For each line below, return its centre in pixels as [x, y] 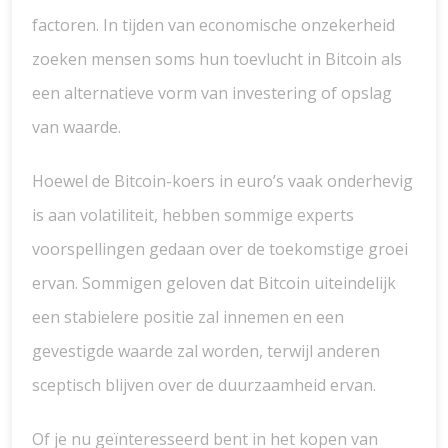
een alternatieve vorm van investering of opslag [212, 93]
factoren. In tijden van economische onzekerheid [213, 25]
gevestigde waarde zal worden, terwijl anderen [206, 351]
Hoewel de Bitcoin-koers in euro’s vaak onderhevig [222, 181]
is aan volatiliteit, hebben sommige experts [193, 215]
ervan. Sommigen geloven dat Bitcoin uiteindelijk [214, 283]
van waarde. [76, 127]
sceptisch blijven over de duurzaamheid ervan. [204, 385]
